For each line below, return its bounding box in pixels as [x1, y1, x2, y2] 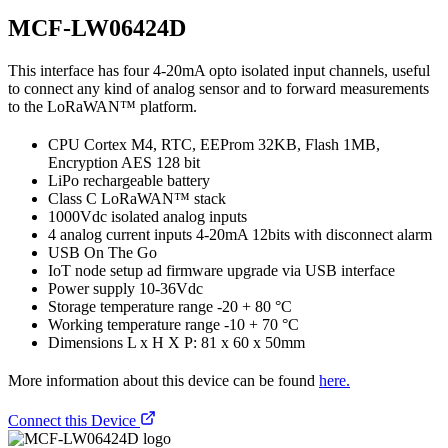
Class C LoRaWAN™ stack [48, 189, 226, 207]
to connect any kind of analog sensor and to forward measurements [8, 79, 429, 97]
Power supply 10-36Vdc [48, 279, 203, 297]
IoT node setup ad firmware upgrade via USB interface [48, 261, 395, 279]
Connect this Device [8, 411, 140, 429]
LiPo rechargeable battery [48, 171, 210, 189]
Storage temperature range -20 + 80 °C [48, 297, 292, 315]
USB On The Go [48, 243, 157, 261]
